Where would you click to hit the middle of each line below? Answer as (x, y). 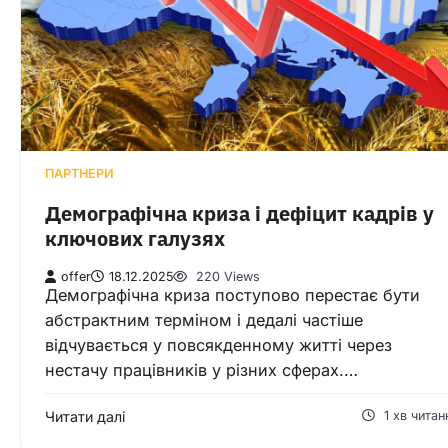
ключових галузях (135, 238)
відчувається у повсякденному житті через (218, 344)
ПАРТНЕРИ (79, 174)
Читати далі (85, 416)
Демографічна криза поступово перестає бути (232, 294)
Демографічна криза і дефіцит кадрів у (239, 213)
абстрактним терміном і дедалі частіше (204, 319)
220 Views (226, 276)
